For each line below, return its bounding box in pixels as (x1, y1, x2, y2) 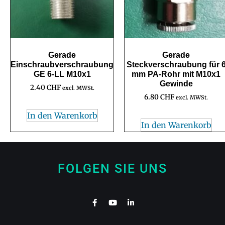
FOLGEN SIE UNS (58, 161, 167, 176)
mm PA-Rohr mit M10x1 (132, 69, 220, 78)
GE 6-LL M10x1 (33, 69, 91, 78)
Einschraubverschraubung (11, 60, 114, 69)
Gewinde (159, 79, 193, 88)
